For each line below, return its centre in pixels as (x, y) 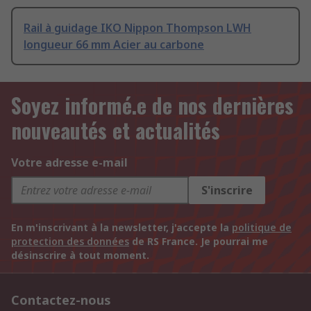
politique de (262, 228)
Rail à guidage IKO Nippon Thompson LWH (137, 28)
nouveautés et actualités (116, 131)
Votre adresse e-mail (69, 163)
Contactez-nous (61, 300)
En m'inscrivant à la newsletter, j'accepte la (121, 228)
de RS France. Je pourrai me (199, 242)
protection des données (70, 242)
